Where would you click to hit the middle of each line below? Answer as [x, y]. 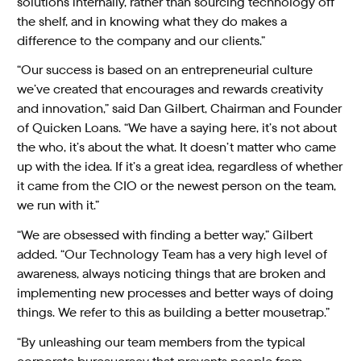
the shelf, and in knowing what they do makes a [152, 21]
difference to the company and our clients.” [141, 40]
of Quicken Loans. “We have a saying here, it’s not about [177, 128]
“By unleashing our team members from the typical [162, 342]
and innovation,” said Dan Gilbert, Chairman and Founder [180, 109]
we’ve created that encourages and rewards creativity [170, 89]
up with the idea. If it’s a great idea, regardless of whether [180, 167]
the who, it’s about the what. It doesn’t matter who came [177, 147]
